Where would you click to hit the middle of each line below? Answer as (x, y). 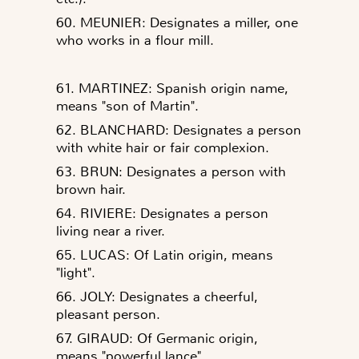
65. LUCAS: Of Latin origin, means (165, 254)
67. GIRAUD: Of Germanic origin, (157, 338)
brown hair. (91, 189)
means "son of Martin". (127, 105)
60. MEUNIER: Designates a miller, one (177, 22)
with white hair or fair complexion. (163, 147)
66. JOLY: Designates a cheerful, (157, 296)
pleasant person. (108, 314)
